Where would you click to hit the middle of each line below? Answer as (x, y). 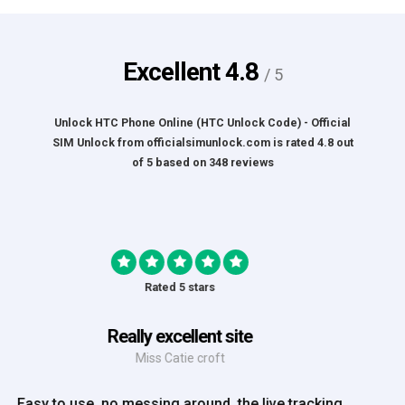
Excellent (174, 71)
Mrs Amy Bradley (202, 358)
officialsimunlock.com (208, 142)
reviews (250, 162)
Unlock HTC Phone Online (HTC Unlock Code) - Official (202, 122)
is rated (293, 142)
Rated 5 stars (202, 287)
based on (180, 162)
